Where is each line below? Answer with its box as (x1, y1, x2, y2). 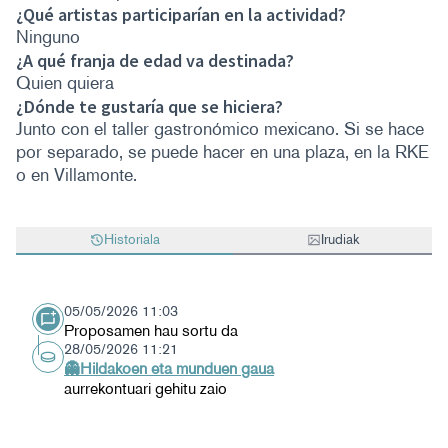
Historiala (103, 231, 160, 248)
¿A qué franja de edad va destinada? (16, 49, 294, 72)
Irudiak (320, 231, 359, 248)
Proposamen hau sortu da (64, 321, 238, 340)
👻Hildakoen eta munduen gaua (64, 359, 274, 378)
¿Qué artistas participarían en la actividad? (16, 3, 346, 26)
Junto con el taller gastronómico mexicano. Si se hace (16, 118, 424, 140)
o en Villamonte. (16, 164, 137, 186)
